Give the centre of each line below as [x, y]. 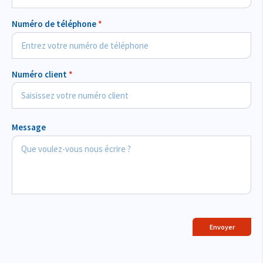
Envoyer [222, 227]
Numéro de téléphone [55, 24]
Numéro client [40, 74]
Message [29, 127]
